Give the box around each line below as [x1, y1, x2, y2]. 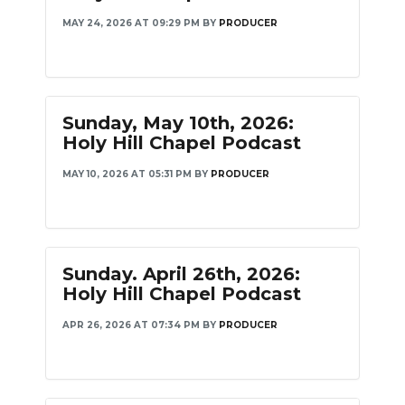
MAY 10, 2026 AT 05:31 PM [62, 168, 192, 180]
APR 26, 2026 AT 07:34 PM [62, 319, 200, 331]
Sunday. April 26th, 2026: [62, 263, 300, 285]
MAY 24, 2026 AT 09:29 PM [62, 17, 200, 29]
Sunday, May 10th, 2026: [62, 112, 294, 134]
